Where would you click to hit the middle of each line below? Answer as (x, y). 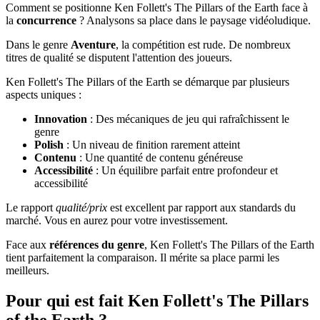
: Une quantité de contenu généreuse (160, 158)
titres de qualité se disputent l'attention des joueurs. (119, 58)
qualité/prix (81, 208)
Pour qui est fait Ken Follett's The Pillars (157, 300)
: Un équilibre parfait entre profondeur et (185, 171)
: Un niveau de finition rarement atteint (152, 145)
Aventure (93, 45)
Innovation (61, 119)
